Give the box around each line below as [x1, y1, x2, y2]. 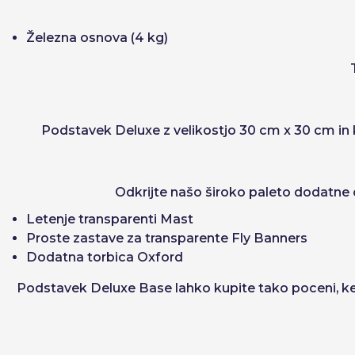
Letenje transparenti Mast [26, 212, 193, 227]
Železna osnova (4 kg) [26, 30, 168, 45]
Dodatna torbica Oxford [26, 250, 183, 265]
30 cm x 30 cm [239, 123, 335, 138]
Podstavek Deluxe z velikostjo [41, 123, 239, 138]
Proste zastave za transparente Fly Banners [26, 231, 307, 246]
